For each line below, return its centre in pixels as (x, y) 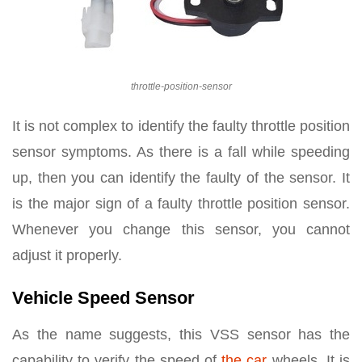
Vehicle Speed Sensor (103, 297)
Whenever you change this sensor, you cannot (181, 229)
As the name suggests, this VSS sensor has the (181, 334)
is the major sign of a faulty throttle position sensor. (181, 203)
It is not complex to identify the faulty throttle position (181, 126)
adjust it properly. (67, 255)
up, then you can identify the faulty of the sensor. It (181, 177)
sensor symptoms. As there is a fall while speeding (181, 152)
